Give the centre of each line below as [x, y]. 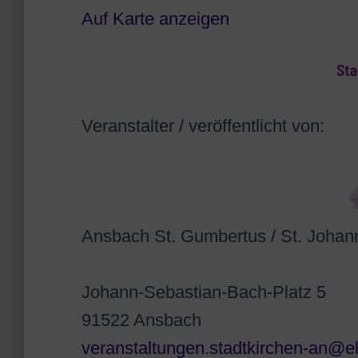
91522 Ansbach [141, 320]
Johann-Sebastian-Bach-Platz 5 [204, 292]
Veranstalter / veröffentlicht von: [205, 126]
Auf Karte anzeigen [155, 18]
